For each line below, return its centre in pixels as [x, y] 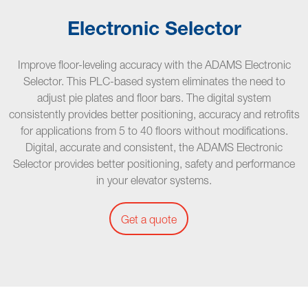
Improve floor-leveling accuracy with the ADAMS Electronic [154, 65]
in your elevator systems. [154, 180]
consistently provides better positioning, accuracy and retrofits [154, 114]
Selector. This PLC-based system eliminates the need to [154, 81]
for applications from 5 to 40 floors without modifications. [154, 131]
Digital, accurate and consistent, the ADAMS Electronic [154, 147]
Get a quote [149, 219]
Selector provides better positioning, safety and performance [154, 164]
